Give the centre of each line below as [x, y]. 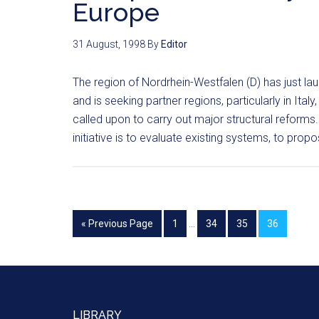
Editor [174, 44]
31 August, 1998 [109, 44]
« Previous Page [117, 224]
